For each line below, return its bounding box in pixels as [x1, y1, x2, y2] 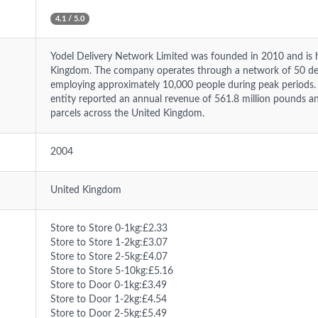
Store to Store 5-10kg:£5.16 [50, 266, 173, 276]
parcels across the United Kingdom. [50, 109, 204, 119]
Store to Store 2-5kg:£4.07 [50, 252, 168, 262]
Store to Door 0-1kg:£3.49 [50, 280, 167, 290]
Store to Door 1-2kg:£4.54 [50, 295, 167, 305]
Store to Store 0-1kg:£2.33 [50, 224, 168, 234]
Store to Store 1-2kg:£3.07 [50, 238, 168, 248]
